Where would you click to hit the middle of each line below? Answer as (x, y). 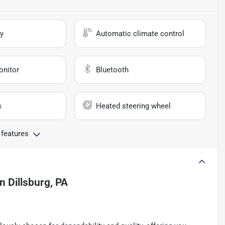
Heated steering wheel (134, 106)
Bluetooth (113, 70)
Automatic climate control (140, 34)
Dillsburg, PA (38, 183)
